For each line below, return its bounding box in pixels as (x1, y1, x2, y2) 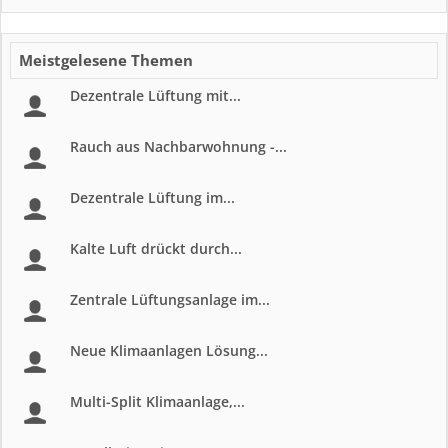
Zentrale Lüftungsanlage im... (70, 290, 270, 309)
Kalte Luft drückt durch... (70, 239, 242, 258)
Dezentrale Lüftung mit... (70, 86, 241, 105)
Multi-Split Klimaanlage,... (70, 392, 245, 411)
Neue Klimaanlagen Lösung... (70, 341, 268, 360)
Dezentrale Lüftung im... (70, 188, 235, 207)
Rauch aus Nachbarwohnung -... (70, 137, 287, 156)
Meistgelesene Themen (19, 50, 193, 70)
